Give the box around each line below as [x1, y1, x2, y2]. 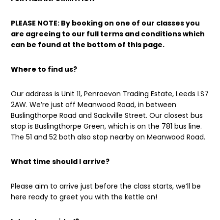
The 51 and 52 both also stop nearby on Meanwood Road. [11, 132, 206, 142]
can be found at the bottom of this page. [11, 39, 165, 50]
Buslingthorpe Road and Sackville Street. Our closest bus [11, 110, 203, 120]
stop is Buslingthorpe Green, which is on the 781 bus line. [11, 121, 202, 131]
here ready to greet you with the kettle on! [11, 192, 158, 202]
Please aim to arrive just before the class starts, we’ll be [11, 181, 201, 191]
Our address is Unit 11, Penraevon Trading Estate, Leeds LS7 [11, 88, 209, 99]
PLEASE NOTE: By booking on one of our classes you [11, 18, 200, 28]
